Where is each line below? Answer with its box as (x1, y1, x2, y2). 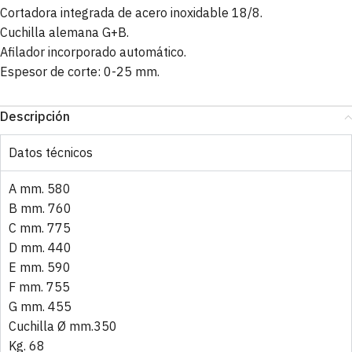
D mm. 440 (9, 240, 71, 256)
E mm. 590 (9, 259, 71, 276)
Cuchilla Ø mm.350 (9, 318, 117, 335)
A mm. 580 (9, 181, 71, 197)
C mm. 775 (9, 220, 71, 236)
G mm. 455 (9, 299, 71, 315)
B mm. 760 (9, 200, 71, 217)
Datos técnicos (9, 145, 93, 161)
